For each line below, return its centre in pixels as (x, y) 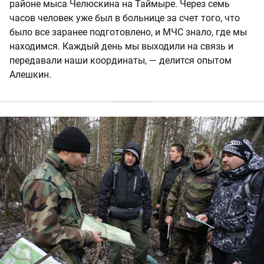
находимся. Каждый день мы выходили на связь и (121, 46)
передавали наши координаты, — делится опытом (121, 60)
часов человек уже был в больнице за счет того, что (125, 18)
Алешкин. (30, 74)
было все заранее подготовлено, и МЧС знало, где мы (128, 32)
